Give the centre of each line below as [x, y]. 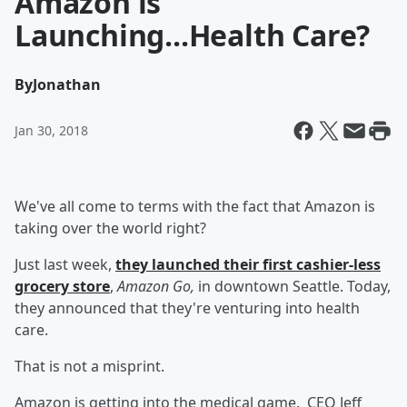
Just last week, [65, 264]
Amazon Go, [156, 286]
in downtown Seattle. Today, [293, 286]
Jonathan [67, 84]
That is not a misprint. [89, 366]
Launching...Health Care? [193, 35]
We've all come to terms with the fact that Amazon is [195, 206]
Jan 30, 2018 [51, 130]
